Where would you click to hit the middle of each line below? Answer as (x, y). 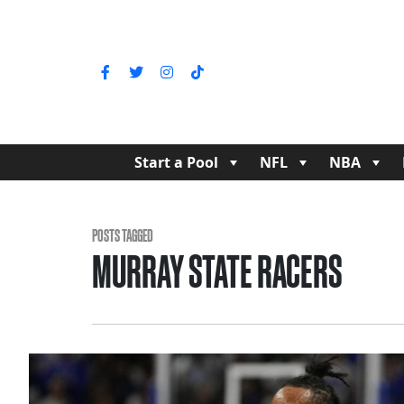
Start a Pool (176, 162)
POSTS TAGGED (123, 236)
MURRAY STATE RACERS (217, 272)
